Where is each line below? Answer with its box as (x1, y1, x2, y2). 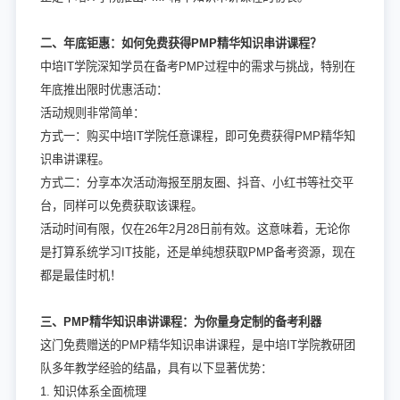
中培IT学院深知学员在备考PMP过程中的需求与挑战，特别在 (39, 59, 355, 73)
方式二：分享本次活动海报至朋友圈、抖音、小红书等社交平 (39, 175, 354, 189)
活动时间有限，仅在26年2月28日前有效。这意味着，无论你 (39, 221, 350, 236)
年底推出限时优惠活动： (39, 82, 168, 96)
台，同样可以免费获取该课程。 (39, 198, 203, 212)
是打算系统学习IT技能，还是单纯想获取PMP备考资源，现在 (39, 245, 355, 259)
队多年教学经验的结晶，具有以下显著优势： (39, 361, 272, 375)
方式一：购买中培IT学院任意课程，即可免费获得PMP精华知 (39, 129, 355, 143)
